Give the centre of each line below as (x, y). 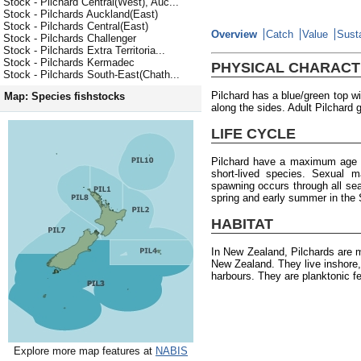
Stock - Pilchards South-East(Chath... (91, 75)
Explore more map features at (85, 351)
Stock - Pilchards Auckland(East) (81, 15)
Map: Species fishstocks (64, 97)
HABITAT (242, 224)
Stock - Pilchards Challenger (70, 39)
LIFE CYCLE (253, 133)
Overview (234, 35)
